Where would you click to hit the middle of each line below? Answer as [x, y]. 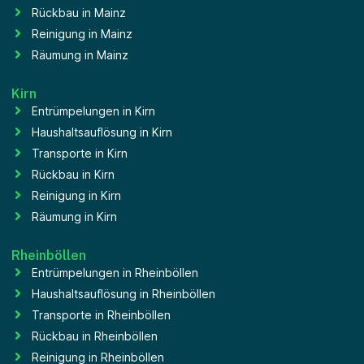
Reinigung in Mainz [82, 33]
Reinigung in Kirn [76, 195]
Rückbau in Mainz [79, 12]
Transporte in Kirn [80, 153]
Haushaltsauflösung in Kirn [102, 132]
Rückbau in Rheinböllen [95, 336]
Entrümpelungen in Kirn [93, 110]
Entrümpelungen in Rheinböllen [115, 272]
